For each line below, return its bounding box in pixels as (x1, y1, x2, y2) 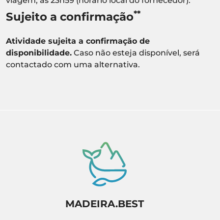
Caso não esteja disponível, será (72, 48, 200, 58)
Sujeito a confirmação (6, 10, 134, 24)
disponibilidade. (6, 48, 72, 58)
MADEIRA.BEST (65, 198, 144, 210)
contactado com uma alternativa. (6, 60, 140, 70)
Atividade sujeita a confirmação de (6, 36, 150, 46)
